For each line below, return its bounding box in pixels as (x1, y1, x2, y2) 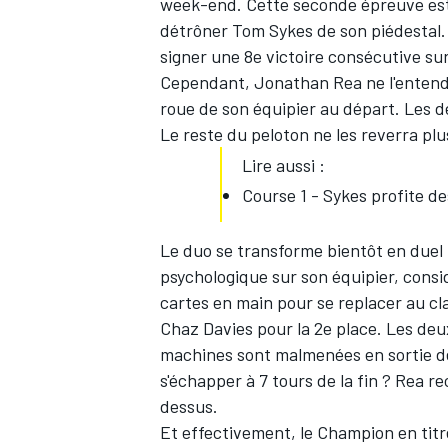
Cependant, (160, 71, 254, 94)
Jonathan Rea (254, 71, 362, 94)
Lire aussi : (242, 154, 325, 177)
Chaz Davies (160, 317, 253, 340)
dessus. (160, 395, 218, 418)
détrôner (160, 19, 232, 42)
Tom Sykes (232, 19, 313, 42)
